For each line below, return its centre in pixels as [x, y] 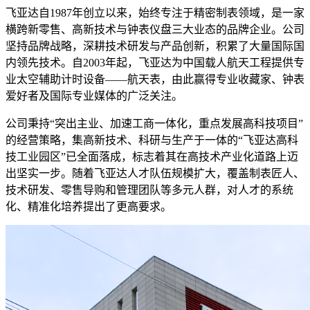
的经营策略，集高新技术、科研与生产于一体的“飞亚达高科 [152, 140]
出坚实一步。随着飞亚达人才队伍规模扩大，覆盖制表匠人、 [155, 173]
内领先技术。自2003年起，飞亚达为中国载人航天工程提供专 [155, 62]
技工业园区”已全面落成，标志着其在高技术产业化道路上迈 [152, 156]
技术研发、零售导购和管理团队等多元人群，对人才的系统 [149, 190]
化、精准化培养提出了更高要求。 [89, 206]
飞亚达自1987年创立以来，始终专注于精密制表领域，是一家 [155, 12]
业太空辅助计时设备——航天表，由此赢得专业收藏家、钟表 [155, 79]
